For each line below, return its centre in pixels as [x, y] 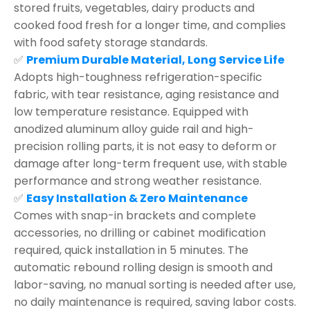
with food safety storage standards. [111, 42]
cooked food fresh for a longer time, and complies [150, 25]
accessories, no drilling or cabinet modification [140, 232]
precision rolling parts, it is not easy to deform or [145, 146]
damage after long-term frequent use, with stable [151, 163]
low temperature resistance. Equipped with [131, 111]
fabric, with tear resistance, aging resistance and [146, 94]
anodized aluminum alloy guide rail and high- [134, 129]
